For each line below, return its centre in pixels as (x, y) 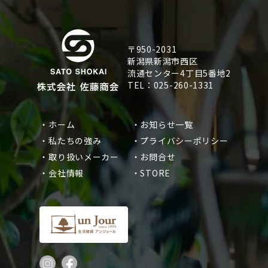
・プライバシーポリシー (180, 140)
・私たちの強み (71, 140)
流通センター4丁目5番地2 (179, 73)
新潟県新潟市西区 (162, 61)
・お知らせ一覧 (162, 124)
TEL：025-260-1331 (170, 85)
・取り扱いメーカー (79, 156)
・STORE (151, 173)
